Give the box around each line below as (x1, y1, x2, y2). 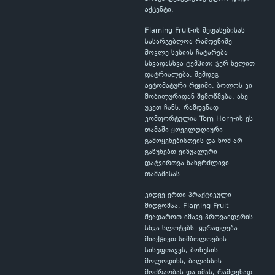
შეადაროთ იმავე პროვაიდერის (145, 212, 253, 223)
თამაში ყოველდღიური (145, 125, 223, 136)
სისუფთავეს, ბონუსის (145, 246, 218, 256)
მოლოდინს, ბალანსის (145, 257, 222, 267)
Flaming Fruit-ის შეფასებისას (145, 26, 245, 36)
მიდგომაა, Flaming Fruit (145, 201, 228, 212)
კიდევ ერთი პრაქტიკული (145, 190, 231, 201)
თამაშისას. (145, 169, 182, 180)
